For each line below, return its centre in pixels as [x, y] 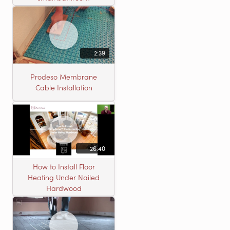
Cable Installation [64, 88]
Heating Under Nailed [64, 177]
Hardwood [64, 188]
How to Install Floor [64, 167]
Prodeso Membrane [64, 77]
